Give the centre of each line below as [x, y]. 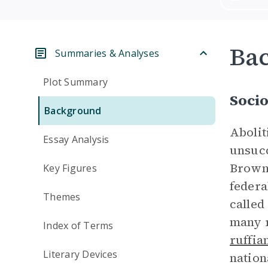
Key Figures [70, 168]
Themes [62, 197]
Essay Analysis [76, 139]
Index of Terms [78, 226]
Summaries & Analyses [107, 53]
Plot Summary [75, 82]
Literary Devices [80, 254]
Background [73, 111]
